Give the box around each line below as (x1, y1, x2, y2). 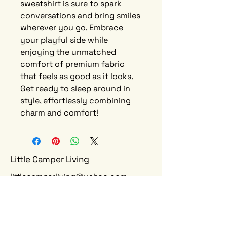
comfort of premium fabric (20, 59, 125, 69)
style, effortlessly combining (20, 95, 131, 106)
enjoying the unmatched (20, 47, 116, 57)
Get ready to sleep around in (20, 83, 130, 94)
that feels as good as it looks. (20, 71, 133, 82)
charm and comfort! (20, 107, 98, 118)
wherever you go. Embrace (20, 22, 123, 33)
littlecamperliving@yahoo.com (10, 171, 127, 182)
